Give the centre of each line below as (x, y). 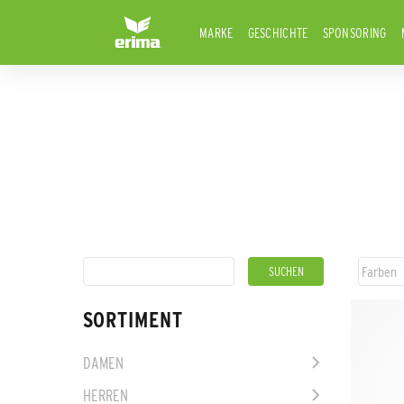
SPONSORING (354, 33)
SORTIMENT (133, 320)
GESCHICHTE (278, 33)
